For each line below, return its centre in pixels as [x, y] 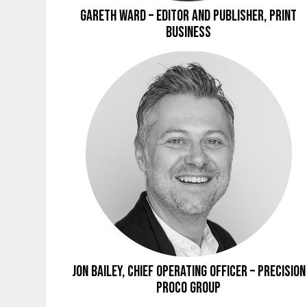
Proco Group [189, 288]
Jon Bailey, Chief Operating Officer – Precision [188, 271]
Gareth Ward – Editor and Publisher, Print [189, 16]
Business [189, 32]
